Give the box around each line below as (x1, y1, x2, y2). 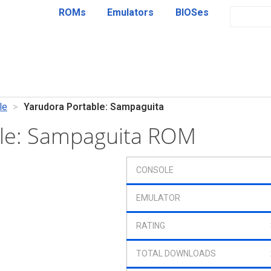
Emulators (107, 7, 154, 18)
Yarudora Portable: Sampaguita (24, 101, 164, 113)
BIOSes (175, 7, 209, 18)
